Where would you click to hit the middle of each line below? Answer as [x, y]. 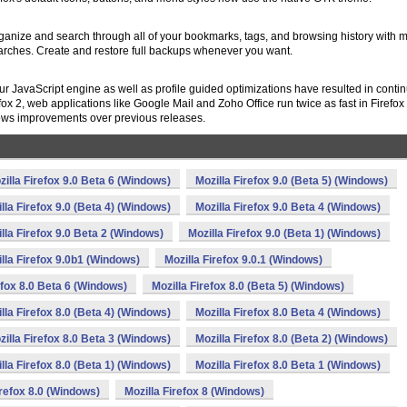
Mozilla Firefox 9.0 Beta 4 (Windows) [288, 207]
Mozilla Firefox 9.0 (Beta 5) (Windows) [292, 181]
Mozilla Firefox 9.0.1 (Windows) [243, 260]
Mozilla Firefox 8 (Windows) [194, 392]
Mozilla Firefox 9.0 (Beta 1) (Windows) [284, 233]
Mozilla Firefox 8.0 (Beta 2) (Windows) [292, 339]
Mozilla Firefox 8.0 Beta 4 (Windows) [288, 313]
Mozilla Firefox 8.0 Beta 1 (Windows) [288, 365]
